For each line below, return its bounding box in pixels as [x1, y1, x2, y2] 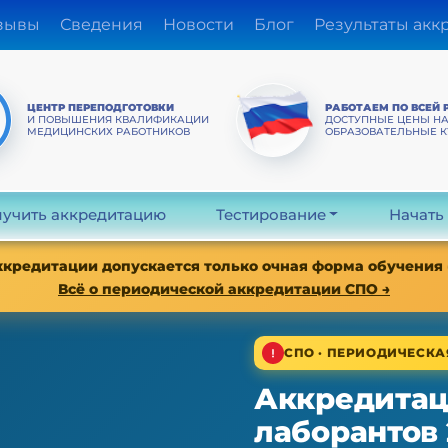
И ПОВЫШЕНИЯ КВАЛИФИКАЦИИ [27, 112, 210, 126]
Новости [162, 15, 234, 35]
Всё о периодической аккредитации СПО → [58, 280, 390, 298]
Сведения [59, 15, 143, 35]
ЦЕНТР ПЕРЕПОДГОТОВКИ [27, 100, 175, 114]
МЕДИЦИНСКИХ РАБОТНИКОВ [27, 124, 191, 138]
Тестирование [215, 205, 326, 225]
